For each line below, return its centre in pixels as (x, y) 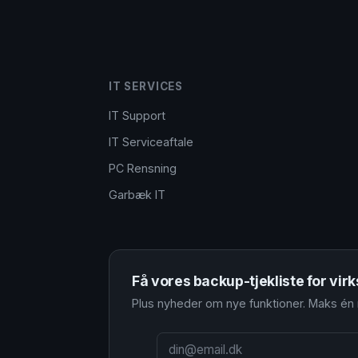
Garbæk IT (137, 195)
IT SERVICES (146, 86)
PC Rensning (143, 168)
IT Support (137, 115)
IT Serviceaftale (151, 142)
